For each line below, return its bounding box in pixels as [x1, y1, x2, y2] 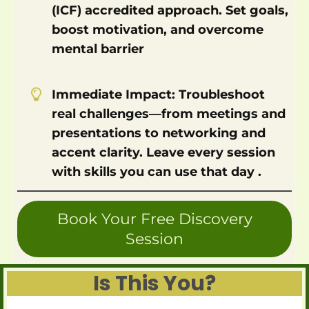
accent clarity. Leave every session [52, 145, 275, 160]
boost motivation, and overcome [52, 22, 263, 37]
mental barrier [52, 41, 144, 57]
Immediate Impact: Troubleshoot [52, 87, 265, 102]
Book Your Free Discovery [57, 210, 252, 228]
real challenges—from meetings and [52, 106, 286, 121]
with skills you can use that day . [52, 164, 261, 179]
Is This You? [93, 269, 216, 298]
